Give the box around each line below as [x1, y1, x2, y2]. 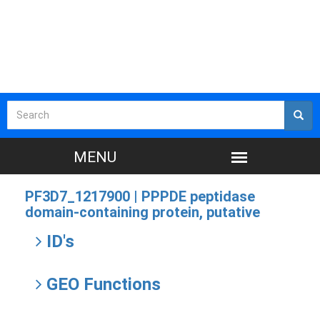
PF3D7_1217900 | [25, 188, 141, 205]
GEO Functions [42, 274, 161, 294]
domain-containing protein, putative [25, 204, 260, 221]
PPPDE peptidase [141, 188, 255, 205]
